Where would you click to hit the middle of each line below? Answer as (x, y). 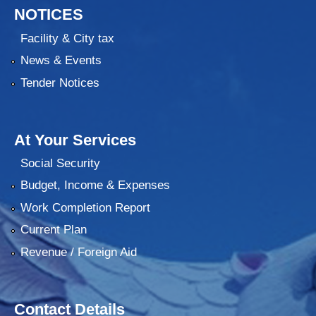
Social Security (60, 163)
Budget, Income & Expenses (95, 186)
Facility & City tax (67, 38)
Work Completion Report (85, 207)
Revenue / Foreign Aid (78, 252)
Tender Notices (60, 83)
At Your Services (75, 140)
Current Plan (53, 230)
